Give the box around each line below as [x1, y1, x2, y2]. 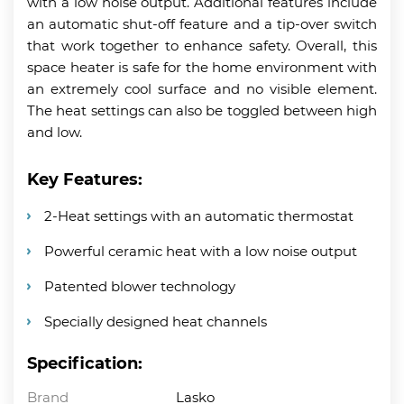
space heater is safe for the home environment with [27, 58, 377, 76]
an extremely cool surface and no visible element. [27, 79, 377, 97]
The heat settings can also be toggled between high [27, 101, 377, 119]
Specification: [27, 353, 142, 373]
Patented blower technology [44, 277, 235, 295]
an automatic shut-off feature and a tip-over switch [27, 14, 377, 32]
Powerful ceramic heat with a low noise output [44, 242, 357, 260]
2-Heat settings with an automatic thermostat [44, 207, 353, 225]
